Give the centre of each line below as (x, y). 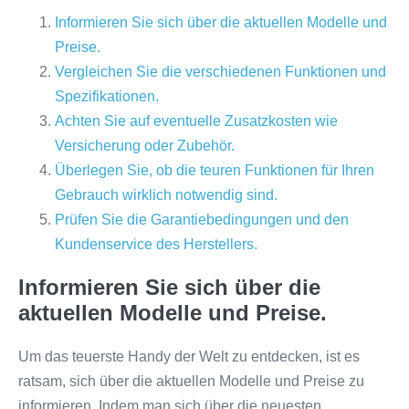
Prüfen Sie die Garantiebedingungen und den (202, 220)
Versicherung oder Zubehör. (145, 146)
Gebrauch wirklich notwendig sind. (166, 195)
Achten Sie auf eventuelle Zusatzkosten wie (196, 121)
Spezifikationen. (107, 96)
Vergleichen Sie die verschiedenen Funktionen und (220, 72)
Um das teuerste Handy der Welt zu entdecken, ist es (189, 357)
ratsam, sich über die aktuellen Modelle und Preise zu (191, 381)
